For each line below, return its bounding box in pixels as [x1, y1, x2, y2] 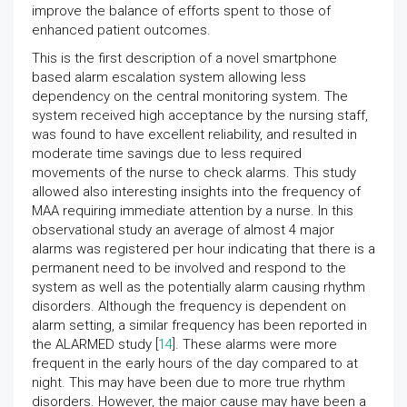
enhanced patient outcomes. [32, 21, 211, 38]
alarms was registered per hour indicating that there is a [32, 240, 375, 257]
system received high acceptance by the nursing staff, [32, 106, 368, 124]
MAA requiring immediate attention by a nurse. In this [32, 202, 353, 219]
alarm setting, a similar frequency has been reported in [32, 316, 367, 333]
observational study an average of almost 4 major [32, 221, 334, 238]
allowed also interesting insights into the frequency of [32, 183, 361, 200]
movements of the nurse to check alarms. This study [32, 164, 356, 181]
